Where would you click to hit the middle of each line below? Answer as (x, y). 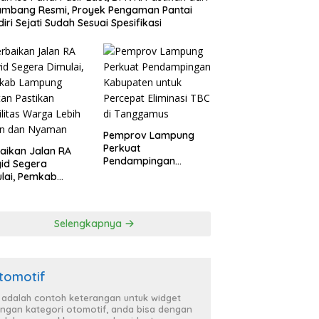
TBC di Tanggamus (148, 200)
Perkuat (121, 148)
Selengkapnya (90, 224)
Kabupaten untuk (144, 174)
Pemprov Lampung (148, 136)
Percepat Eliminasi (146, 187)
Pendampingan (139, 161)
